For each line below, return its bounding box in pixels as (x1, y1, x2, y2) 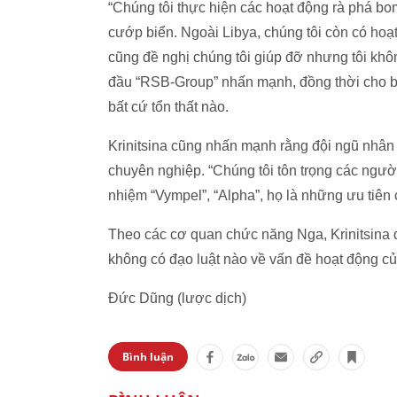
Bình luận (122, 349, 174, 364)
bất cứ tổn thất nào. (108, 99, 229, 114)
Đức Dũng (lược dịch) (108, 291, 246, 306)
